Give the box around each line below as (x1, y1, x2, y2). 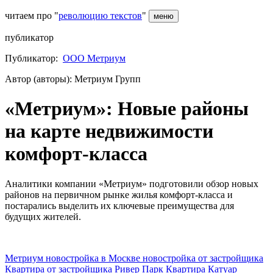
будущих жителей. (5, 211, 81, 222)
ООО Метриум (63, 53, 126, 63)
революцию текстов (58, 10, 142, 21)
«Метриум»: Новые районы (5, 97, 249, 120)
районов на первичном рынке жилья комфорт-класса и (5, 189, 233, 200)
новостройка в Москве (46, 252, 143, 263)
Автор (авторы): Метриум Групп (5, 74, 141, 84)
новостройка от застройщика (143, 252, 263, 263)
